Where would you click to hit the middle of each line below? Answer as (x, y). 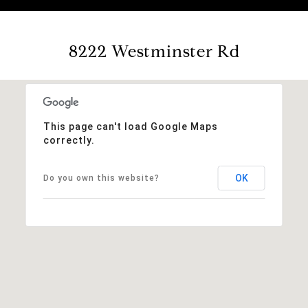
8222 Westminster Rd (154, 51)
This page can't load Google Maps (130, 126)
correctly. (69, 140)
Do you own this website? (101, 178)
